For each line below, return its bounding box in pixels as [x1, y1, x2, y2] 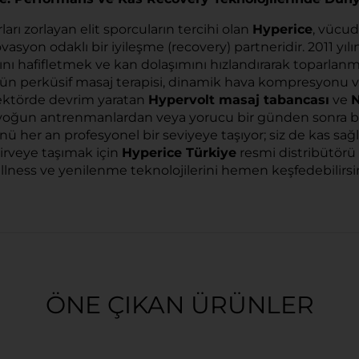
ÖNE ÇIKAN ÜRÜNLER [45, 289, 314, 320]
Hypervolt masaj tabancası [148, 91, 330, 107]
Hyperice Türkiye [121, 144, 236, 160]
